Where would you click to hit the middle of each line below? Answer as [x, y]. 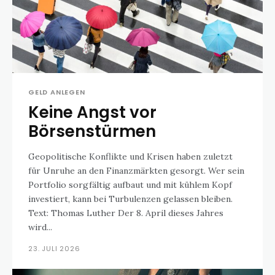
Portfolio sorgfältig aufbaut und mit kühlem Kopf [130, 185]
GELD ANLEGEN [57, 92]
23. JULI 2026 [54, 249]
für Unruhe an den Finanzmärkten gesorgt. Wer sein [136, 171]
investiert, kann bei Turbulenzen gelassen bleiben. [130, 199]
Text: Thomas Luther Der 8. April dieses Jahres [73, 213]
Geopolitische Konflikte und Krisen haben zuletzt [130, 157]
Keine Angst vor [92, 112]
